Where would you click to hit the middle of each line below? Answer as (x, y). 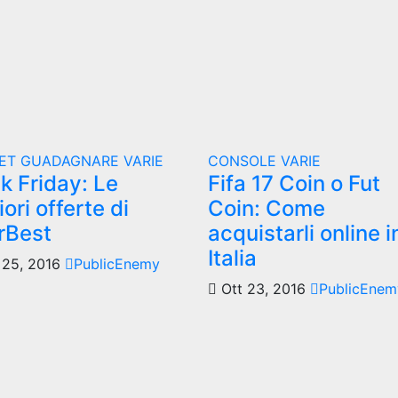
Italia (232, 258)
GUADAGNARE (72, 161)
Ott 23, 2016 (263, 289)
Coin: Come (266, 208)
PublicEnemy (116, 264)
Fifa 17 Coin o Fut (294, 183)
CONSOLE (244, 161)
